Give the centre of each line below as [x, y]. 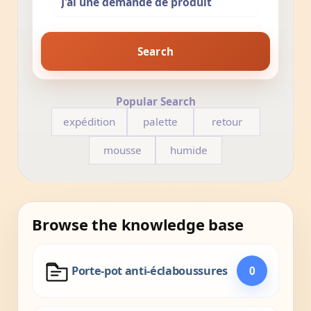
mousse [122, 150]
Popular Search [155, 101]
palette [160, 121]
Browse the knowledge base [138, 224]
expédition [89, 121]
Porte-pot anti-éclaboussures [150, 270]
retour [227, 121]
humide [189, 150]
